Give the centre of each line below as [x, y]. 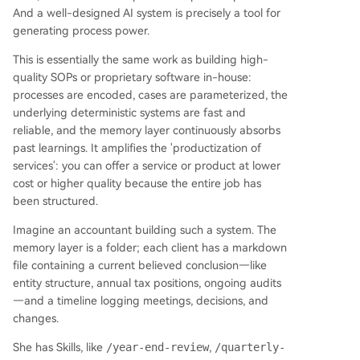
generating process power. [81, 31]
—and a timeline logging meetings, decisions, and [141, 301]
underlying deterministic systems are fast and [129, 112]
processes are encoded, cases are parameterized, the [150, 95]
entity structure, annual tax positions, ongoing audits [147, 283]
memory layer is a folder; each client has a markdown [150, 247]
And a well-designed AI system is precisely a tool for [147, 13]
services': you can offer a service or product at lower [147, 166]
